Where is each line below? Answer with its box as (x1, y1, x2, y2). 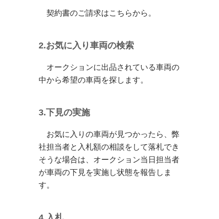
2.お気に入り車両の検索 (39, 40, 134, 50)
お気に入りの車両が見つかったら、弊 (39, 130, 179, 138)
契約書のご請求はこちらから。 (46, 8, 156, 17)
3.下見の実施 (39, 107, 90, 117)
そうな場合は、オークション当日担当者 (39, 155, 179, 164)
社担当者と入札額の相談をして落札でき (39, 142, 179, 151)
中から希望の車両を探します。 (39, 75, 148, 84)
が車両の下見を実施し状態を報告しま (39, 168, 172, 176)
